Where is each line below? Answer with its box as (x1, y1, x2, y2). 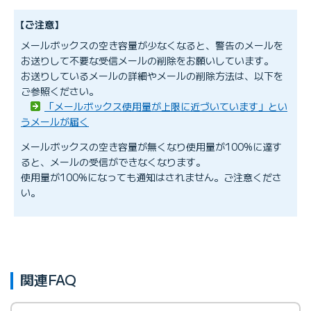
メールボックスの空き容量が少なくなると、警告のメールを (21, 37, 283, 52)
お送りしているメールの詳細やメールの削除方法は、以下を (21, 68, 283, 83)
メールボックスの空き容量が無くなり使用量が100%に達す (21, 139, 282, 153)
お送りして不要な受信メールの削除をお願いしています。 (21, 53, 274, 67)
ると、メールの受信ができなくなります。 (21, 154, 205, 169)
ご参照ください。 (21, 83, 99, 98)
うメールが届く (21, 114, 89, 128)
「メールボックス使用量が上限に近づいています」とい (44, 99, 287, 113)
